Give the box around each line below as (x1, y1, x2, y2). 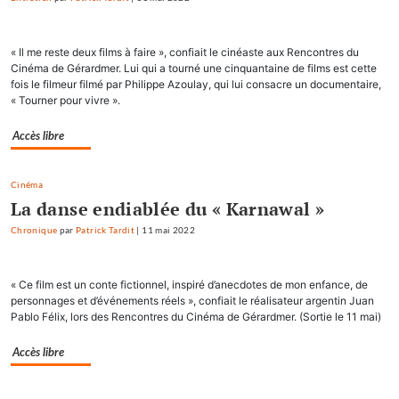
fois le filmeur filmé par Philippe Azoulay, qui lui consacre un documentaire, (11, 77, 381, 92)
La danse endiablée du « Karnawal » (11, 197, 325, 222)
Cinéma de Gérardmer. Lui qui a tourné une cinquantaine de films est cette (11, 61, 377, 76)
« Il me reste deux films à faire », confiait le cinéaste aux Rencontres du (11, 45, 359, 60)
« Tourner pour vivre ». (11, 94, 120, 108)
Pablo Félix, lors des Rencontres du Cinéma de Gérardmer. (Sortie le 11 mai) (11, 310, 381, 324)
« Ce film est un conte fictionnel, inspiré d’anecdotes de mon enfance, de (11, 278, 368, 292)
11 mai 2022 (142, 225, 196, 236)
